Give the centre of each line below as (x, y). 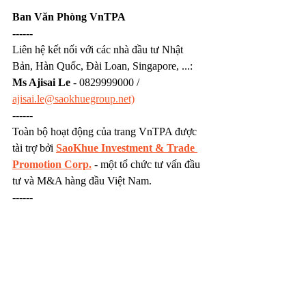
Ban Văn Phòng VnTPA (69, 17)
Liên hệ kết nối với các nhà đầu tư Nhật (99, 50)
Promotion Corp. (52, 165)
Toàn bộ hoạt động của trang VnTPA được (106, 132)
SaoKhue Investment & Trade (127, 148)
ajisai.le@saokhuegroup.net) (73, 99)
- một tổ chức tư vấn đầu (147, 165)
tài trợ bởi (34, 148)
